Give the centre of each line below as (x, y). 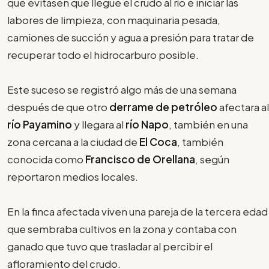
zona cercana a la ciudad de (73, 141)
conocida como (46, 159)
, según (212, 159)
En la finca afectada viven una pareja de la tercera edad (138, 211)
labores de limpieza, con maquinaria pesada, (114, 20)
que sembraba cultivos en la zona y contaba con (122, 228)
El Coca (158, 141)
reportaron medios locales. (73, 176)
